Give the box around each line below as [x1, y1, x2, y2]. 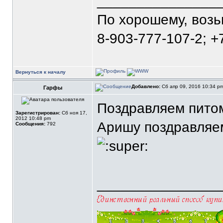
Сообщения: [15, 121, 45, 126]
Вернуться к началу [15, 69, 66, 75]
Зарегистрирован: [15, 110, 60, 115]
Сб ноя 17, [60, 110, 87, 115]
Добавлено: [131, 84, 160, 89]
